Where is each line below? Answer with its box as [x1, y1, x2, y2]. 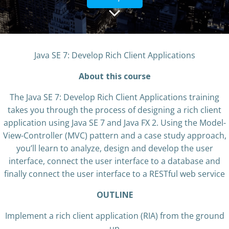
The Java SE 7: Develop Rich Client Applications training [10, 91, 219, 103]
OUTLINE [96, 189, 133, 200]
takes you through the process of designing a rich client [8, 104, 221, 116]
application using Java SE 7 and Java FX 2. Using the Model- [3, 117, 226, 128]
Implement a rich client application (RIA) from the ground [5, 210, 224, 221]
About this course [78, 71, 151, 82]
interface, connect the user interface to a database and [9, 155, 220, 167]
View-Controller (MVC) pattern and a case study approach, [3, 130, 226, 141]
